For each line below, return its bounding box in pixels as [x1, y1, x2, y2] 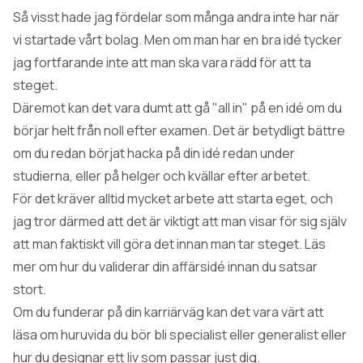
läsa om [13, 325, 61, 344]
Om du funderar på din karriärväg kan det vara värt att [13, 302, 324, 321]
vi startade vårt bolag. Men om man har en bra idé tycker [13, 30, 342, 49]
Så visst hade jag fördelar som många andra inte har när [13, 7, 340, 26]
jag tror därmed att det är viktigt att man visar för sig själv [13, 211, 347, 230]
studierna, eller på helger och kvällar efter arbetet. [13, 166, 310, 185]
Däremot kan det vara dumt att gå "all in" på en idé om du [13, 98, 342, 117]
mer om [13, 257, 60, 275]
